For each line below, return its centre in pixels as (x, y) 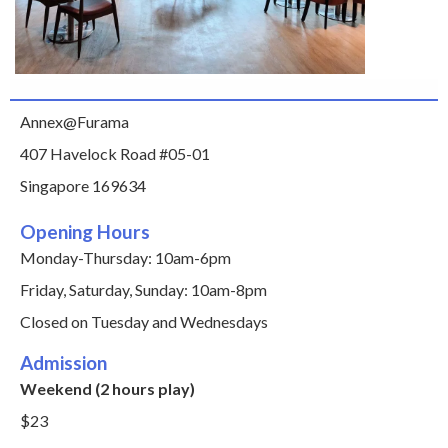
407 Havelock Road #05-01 (115, 153)
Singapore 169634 (83, 185)
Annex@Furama (74, 121)
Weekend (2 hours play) (107, 388)
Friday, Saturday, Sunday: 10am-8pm (143, 289)
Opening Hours (85, 231)
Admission (63, 362)
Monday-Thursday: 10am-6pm (125, 257)
